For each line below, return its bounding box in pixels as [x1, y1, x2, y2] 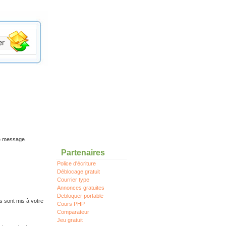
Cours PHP [57, 201, 85, 207]
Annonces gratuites [57, 185, 105, 191]
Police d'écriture [57, 160, 96, 166]
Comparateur [57, 209, 90, 215]
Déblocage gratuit [57, 168, 100, 175]
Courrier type [57, 177, 90, 183]
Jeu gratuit [57, 217, 83, 223]
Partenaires [61, 148, 105, 157]
